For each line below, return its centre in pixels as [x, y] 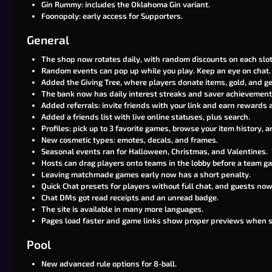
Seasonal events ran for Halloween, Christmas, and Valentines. [155, 151]
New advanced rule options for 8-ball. [109, 263]
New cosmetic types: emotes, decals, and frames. [130, 140]
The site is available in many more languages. [122, 209]
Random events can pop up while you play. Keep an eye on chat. [156, 70]
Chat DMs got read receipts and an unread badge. [130, 197]
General [48, 40]
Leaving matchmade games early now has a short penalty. [146, 174]
